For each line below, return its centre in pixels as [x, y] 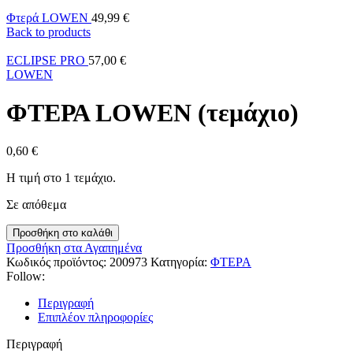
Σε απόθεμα [36, 205]
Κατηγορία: [179, 262]
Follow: [26, 277]
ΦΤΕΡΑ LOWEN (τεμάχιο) [152, 113]
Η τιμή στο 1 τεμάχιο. [61, 178]
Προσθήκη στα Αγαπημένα [74, 248]
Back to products [48, 32]
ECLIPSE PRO [47, 60]
